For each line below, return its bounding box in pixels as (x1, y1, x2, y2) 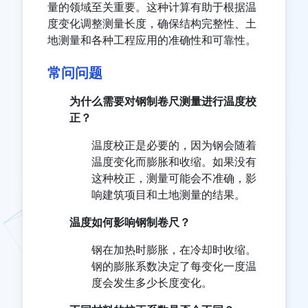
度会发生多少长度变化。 (91, 276, 212, 290)
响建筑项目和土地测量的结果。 (91, 188, 245, 202)
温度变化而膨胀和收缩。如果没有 (91, 155, 256, 169)
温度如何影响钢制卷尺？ (69, 215, 190, 230)
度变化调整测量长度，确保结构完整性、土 (47, 16, 256, 31)
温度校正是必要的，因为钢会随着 (91, 138, 256, 153)
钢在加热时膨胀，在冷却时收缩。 (91, 243, 256, 257)
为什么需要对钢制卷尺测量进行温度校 (69, 94, 256, 109)
